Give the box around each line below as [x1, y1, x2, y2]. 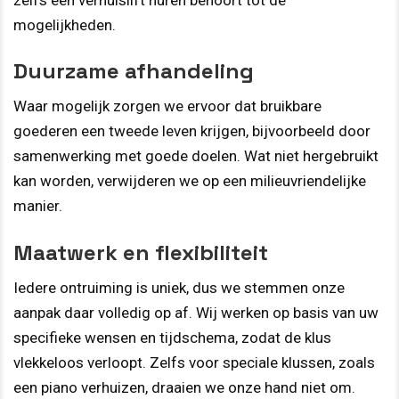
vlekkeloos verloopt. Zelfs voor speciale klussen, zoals [13, 353, 375, 371]
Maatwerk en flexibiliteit [13, 238, 268, 266]
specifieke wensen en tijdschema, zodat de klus [13, 328, 331, 346]
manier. [13, 197, 62, 216]
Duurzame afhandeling [13, 57, 254, 85]
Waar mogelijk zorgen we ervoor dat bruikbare [13, 97, 322, 116]
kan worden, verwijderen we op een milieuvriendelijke [13, 172, 366, 191]
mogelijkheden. [13, 15, 116, 34]
